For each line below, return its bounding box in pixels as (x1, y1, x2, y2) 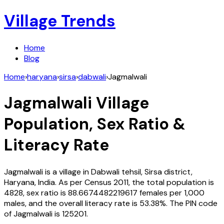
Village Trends (4, 10, 115, 32)
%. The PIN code (159, 197, 217, 208)
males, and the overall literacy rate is (4, 197, 137, 208)
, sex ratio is (23, 187, 68, 198)
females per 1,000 (139, 187, 204, 198)
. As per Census (55, 176, 111, 187)
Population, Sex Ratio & (4, 113, 185, 135)
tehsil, (119, 166, 144, 177)
